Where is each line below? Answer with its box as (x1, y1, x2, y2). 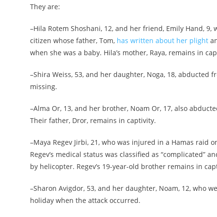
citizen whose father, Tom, (30, 36, 117, 46)
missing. (30, 82, 57, 92)
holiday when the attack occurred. (30, 196, 140, 205)
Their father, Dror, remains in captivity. (30, 116, 156, 125)
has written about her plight (117, 36, 208, 46)
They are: (30, 2, 60, 12)
